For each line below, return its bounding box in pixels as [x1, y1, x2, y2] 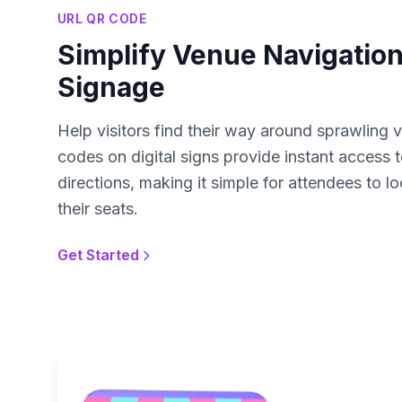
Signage [57, 71, 165, 104]
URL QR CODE [57, 11, 146, 27]
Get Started [57, 246, 139, 265]
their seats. [57, 199, 138, 219]
